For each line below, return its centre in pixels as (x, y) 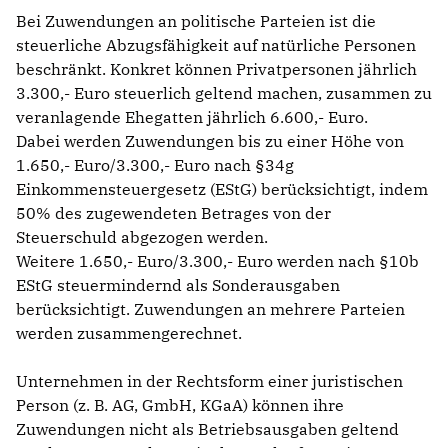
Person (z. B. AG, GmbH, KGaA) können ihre (180, 404)
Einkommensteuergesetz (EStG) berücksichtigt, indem (222, 188)
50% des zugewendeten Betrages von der (173, 212)
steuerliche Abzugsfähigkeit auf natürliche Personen (216, 44)
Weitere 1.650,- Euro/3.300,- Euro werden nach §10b (217, 260)
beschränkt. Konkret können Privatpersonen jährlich (216, 68)
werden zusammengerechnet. (129, 332)
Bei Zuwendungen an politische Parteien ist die (196, 20)
